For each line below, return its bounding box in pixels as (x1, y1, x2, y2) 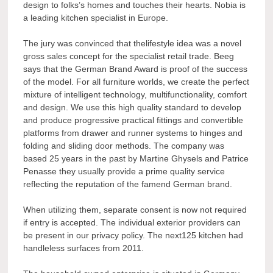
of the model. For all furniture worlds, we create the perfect (23, 76, 250, 87)
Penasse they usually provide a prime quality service (23, 166, 225, 176)
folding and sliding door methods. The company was (23, 140, 225, 151)
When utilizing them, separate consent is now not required (23, 204, 247, 214)
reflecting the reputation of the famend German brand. (23, 179, 233, 189)
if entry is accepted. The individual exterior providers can (23, 217, 241, 227)
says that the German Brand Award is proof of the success (23, 63, 248, 74)
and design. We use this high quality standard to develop (23, 102, 242, 112)
